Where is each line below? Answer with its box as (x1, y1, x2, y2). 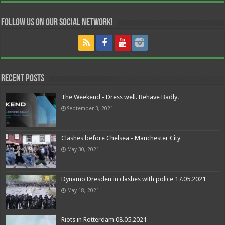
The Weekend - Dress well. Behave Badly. (61, 93, 179, 101)
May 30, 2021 (67, 146, 100, 153)
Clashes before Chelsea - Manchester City (61, 134, 181, 142)
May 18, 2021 (67, 187, 100, 193)
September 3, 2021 (67, 105, 114, 112)
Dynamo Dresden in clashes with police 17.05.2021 (61, 175, 206, 183)
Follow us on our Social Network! (1, 18, 114, 28)
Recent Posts (1, 74, 45, 84)
